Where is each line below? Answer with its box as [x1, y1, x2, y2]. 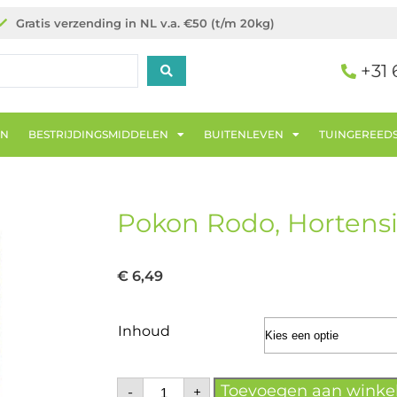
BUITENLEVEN [204, 127, 284, 141]
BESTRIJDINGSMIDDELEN [28, 127, 169, 141]
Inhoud [118, 322, 170, 339]
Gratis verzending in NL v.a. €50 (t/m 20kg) [16, 16, 275, 30]
